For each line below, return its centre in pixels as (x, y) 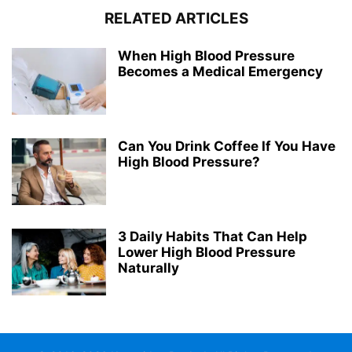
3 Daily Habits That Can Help (213, 236)
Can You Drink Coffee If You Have (227, 146)
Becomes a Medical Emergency (220, 71)
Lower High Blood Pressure (207, 252)
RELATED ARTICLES (176, 18)
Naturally (148, 268)
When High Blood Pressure (206, 55)
